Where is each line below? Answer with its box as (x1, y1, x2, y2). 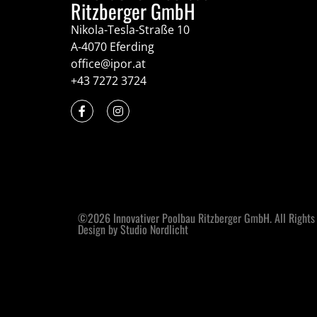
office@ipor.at (71, 56, 146, 72)
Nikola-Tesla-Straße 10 (71, 22, 190, 38)
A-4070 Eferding (71, 39, 154, 55)
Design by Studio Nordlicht (78, 221, 188, 238)
